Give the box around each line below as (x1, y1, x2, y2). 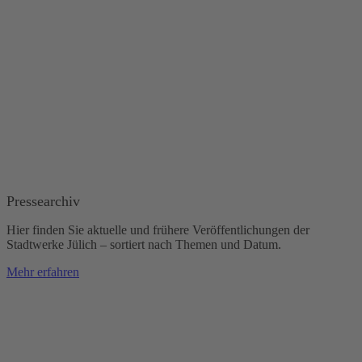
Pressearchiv (6, 193, 80, 210)
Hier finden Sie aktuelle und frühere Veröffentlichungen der (6, 223, 309, 238)
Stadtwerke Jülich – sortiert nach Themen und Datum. (6, 238, 281, 252)
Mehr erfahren (6, 265, 79, 280)
